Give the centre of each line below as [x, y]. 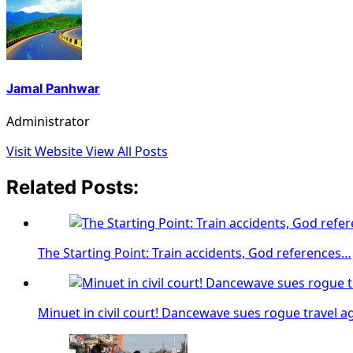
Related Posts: [72, 188]
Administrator [48, 122]
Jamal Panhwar [53, 88]
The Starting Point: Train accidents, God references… [195, 253]
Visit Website [46, 152]
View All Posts [127, 152]
